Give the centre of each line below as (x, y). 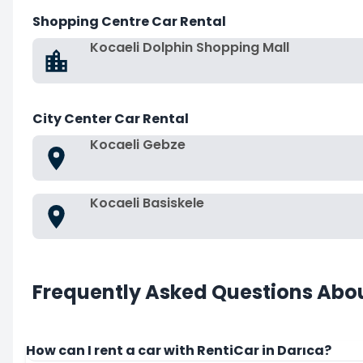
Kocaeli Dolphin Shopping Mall (190, 47)
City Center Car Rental (111, 119)
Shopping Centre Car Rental (129, 21)
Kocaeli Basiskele (147, 203)
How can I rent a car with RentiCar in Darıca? (179, 350)
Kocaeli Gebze (138, 145)
